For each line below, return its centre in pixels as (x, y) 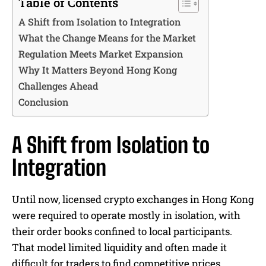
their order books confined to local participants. (122, 231)
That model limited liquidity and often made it (119, 247)
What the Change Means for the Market (107, 38)
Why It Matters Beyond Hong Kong (98, 70)
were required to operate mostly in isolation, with (126, 215)
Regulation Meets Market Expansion (101, 54)
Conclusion (43, 102)
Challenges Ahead (58, 86)
